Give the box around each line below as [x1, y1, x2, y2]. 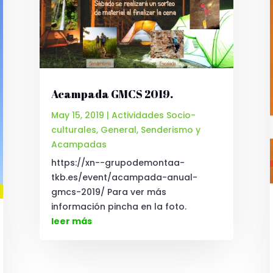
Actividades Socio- [111, 109, 196, 122]
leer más [51, 215, 92, 228]
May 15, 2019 [51, 109, 104, 122]
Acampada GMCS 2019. [51, 87, 173, 102]
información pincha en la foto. [51, 200, 186, 213]
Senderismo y [140, 124, 200, 136]
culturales [51, 124, 96, 136]
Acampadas [51, 138, 107, 151]
